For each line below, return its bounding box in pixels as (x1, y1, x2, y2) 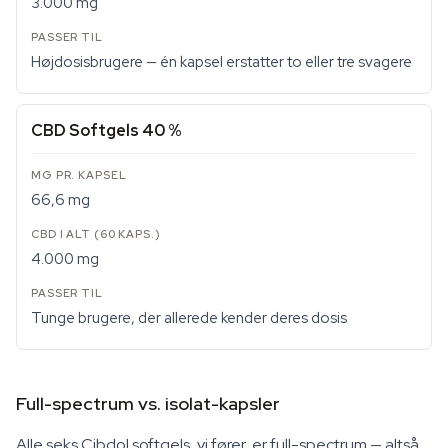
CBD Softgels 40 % (31, 120, 182, 141)
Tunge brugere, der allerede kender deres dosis (31, 308, 347, 328)
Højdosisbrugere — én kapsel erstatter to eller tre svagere (31, 52, 412, 72)
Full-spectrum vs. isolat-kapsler (16, 392, 280, 415)
